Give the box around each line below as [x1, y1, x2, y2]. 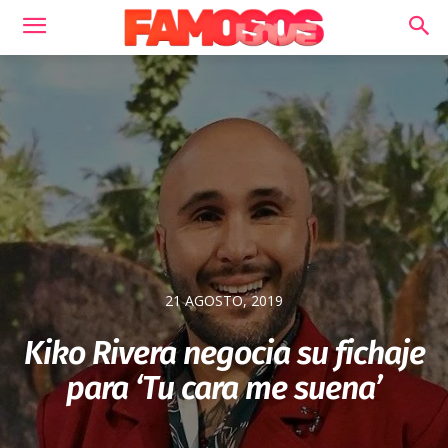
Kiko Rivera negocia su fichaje [23, 334, 425, 373]
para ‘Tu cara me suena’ [66, 369, 382, 408]
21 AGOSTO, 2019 [165, 291, 283, 311]
